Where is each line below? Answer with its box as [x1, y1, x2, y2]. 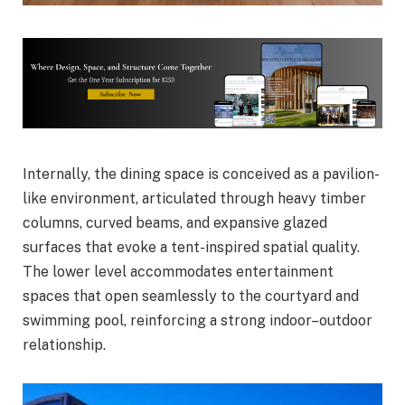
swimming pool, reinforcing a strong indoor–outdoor [23, 311, 372, 329]
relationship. [23, 335, 106, 353]
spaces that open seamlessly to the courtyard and [23, 287, 359, 305]
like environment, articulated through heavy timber [23, 189, 366, 207]
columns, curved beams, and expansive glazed [23, 213, 327, 231]
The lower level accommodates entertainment [23, 262, 334, 280]
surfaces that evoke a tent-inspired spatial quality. [23, 238, 360, 256]
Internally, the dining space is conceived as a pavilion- [23, 165, 380, 183]
